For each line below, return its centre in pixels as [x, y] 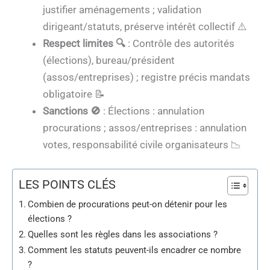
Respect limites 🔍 [84, 44]
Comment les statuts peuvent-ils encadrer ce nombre [135, 250]
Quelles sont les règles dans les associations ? [123, 234]
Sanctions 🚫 [72, 111]
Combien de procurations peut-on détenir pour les [128, 204]
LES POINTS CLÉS [67, 184]
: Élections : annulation [152, 111]
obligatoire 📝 [74, 94]
